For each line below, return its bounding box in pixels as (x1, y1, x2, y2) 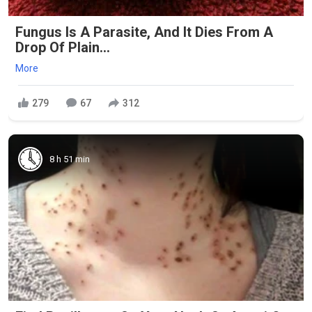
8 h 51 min (49, 153, 90, 164)
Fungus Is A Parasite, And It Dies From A (15, 24, 273, 40)
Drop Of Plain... (15, 39, 110, 56)
